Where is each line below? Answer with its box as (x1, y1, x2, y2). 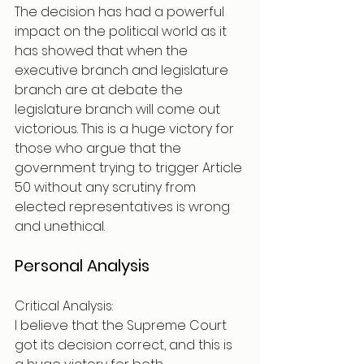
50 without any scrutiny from (15, 178, 199, 197)
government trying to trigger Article (15, 158, 245, 177)
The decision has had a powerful (15, 2, 227, 21)
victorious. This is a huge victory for (15, 119, 237, 138)
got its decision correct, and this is (15, 336, 236, 354)
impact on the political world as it (15, 22, 230, 41)
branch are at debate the (15, 80, 186, 99)
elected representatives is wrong (15, 197, 233, 216)
